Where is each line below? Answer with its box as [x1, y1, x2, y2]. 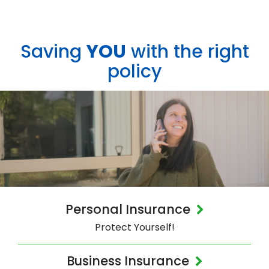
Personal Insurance [65, 200, 190, 218]
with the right [125, 38, 249, 64]
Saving [20, 38, 86, 64]
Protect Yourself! [94, 220, 175, 234]
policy [107, 58, 162, 84]
